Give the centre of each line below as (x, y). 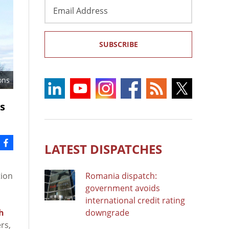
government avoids (123, 188)
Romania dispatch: (121, 176)
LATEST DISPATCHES (103, 149)
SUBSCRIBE (118, 44)
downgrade (107, 212)
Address (60, 16)
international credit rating (135, 200)
